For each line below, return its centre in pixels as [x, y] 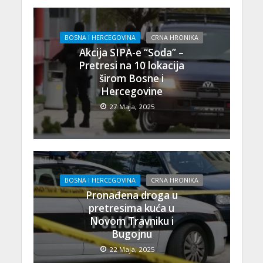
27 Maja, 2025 [132, 107]
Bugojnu [131, 234]
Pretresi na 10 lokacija [131, 66]
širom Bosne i [131, 79]
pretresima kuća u [131, 208]
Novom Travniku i [131, 221]
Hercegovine [131, 92]
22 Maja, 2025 [132, 249]
